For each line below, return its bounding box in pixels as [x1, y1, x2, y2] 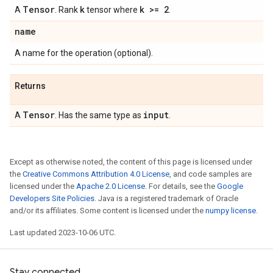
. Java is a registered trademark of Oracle [94, 194, 238, 203]
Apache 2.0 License [76, 182, 145, 191]
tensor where [85, 5, 140, 15]
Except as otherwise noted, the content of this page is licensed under [10, 157, 252, 166]
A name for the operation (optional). [15, 48, 153, 58]
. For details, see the [145, 182, 217, 191]
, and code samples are [169, 169, 252, 179]
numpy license [205, 206, 256, 215]
